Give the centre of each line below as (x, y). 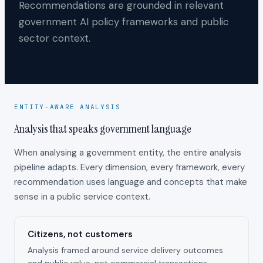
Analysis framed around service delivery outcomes (125, 250)
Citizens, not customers (80, 234)
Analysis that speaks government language (103, 128)
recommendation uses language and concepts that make (131, 182)
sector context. (55, 38)
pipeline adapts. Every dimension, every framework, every (129, 167)
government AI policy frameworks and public (124, 22)
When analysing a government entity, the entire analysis (128, 152)
